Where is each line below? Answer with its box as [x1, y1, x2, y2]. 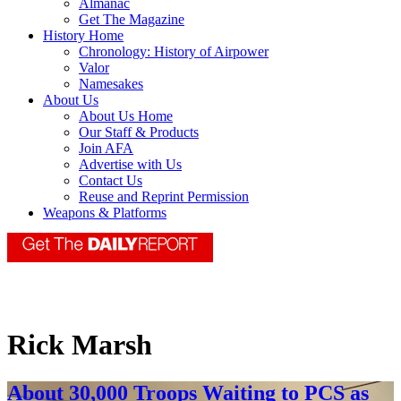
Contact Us [79, 173, 142, 189]
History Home [43, 28, 124, 44]
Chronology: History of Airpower [79, 44, 269, 60]
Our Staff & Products [79, 124, 199, 141]
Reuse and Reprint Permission [79, 189, 249, 205]
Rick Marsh [7, 328, 152, 362]
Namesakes [79, 76, 143, 92]
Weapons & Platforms [43, 205, 166, 221]
